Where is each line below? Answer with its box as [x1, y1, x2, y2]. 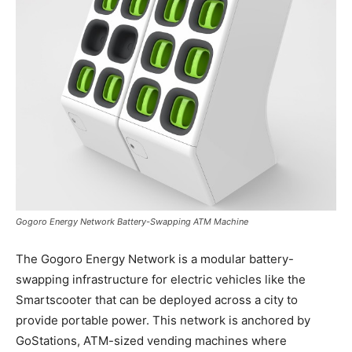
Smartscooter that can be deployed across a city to [16, 292, 298, 308]
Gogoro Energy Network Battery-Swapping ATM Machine [16, 216, 248, 228]
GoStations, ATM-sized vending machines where [16, 333, 287, 349]
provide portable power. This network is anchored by [16, 313, 310, 328]
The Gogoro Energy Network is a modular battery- [16, 251, 294, 267]
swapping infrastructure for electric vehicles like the [16, 272, 306, 288]
